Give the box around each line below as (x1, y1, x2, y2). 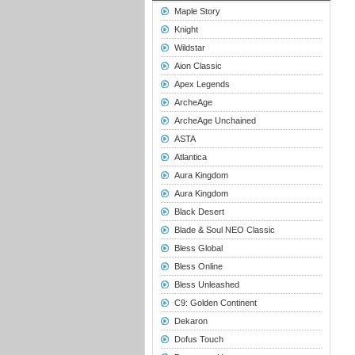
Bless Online (174, 261, 223, 271)
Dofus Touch (174, 334, 223, 344)
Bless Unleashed (174, 280, 239, 289)
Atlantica (174, 152, 207, 162)
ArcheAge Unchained (174, 116, 256, 125)
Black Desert (174, 207, 224, 216)
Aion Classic (174, 61, 222, 71)
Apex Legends (174, 79, 230, 89)
